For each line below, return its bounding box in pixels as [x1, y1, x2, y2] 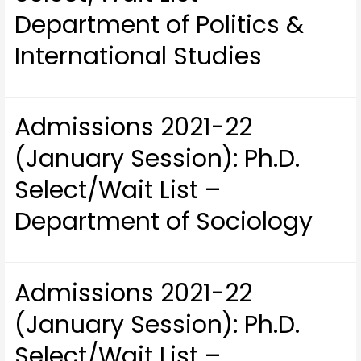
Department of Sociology [15, 205, 313, 239]
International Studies [15, 39, 263, 73]
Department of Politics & [15, 7, 305, 42]
